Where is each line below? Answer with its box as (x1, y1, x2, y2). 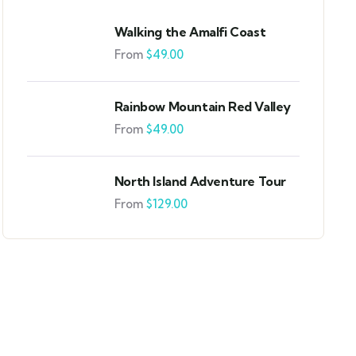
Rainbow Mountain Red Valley (114, 99, 292, 114)
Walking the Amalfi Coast (114, 24, 266, 40)
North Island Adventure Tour (114, 173, 287, 189)
